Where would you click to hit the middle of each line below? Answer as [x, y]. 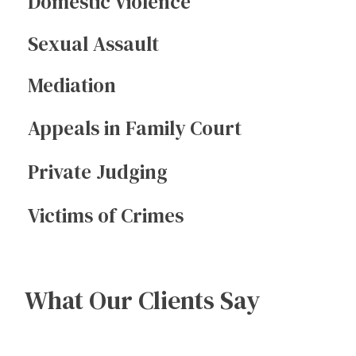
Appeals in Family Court [135, 128]
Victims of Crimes [106, 215]
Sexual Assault [94, 44]
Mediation [72, 85]
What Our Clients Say [142, 301]
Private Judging [98, 171]
